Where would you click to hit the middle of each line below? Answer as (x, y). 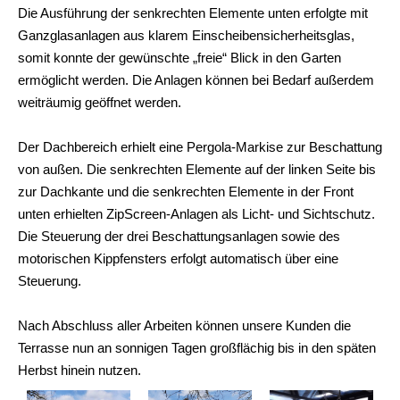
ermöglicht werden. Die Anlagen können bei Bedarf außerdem (196, 80)
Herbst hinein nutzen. (79, 371)
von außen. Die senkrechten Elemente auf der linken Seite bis (197, 170)
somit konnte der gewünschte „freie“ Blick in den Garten (179, 58)
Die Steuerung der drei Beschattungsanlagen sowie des (179, 237)
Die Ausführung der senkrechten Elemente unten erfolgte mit (193, 13)
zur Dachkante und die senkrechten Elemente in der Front (186, 192)
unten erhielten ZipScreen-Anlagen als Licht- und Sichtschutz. (196, 214)
